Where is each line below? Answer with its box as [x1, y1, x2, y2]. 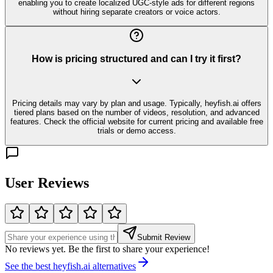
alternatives [90, 260, 136, 271]
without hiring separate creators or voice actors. [52, 7, 221, 16]
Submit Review [137, 232, 190, 242]
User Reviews [5, 174, 89, 191]
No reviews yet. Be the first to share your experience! [5, 243, 210, 254]
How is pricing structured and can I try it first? [32, 54, 241, 65]
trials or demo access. [97, 126, 176, 136]
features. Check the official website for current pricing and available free [10, 117, 263, 127]
